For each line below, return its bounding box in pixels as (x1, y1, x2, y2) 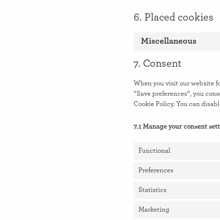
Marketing (138, 206, 169, 214)
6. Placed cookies (134, 12, 214, 23)
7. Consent (134, 58, 181, 69)
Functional (138, 147, 170, 155)
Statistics (138, 187, 166, 194)
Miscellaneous (141, 37, 196, 46)
